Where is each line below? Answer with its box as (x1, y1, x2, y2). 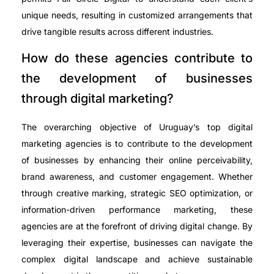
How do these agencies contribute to (21, 51, 253, 66)
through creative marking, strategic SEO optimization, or (21, 188, 253, 199)
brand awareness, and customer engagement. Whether (21, 171, 253, 182)
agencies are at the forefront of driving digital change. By (21, 221, 253, 232)
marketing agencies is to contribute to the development (21, 138, 253, 149)
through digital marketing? (21, 91, 174, 106)
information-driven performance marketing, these (21, 204, 253, 215)
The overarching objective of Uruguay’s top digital (21, 122, 253, 133)
